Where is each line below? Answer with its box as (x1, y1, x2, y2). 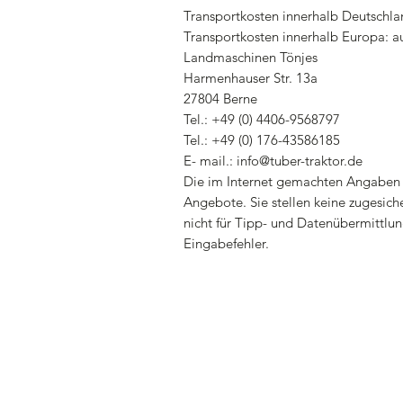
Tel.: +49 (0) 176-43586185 (184, 131, 340, 148)
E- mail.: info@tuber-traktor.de (184, 152, 363, 169)
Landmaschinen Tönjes (184, 49, 318, 66)
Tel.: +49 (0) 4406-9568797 (184, 111, 340, 128)
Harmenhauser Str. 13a (184, 69, 318, 86)
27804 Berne (184, 90, 257, 107)
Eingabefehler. (184, 235, 269, 252)
